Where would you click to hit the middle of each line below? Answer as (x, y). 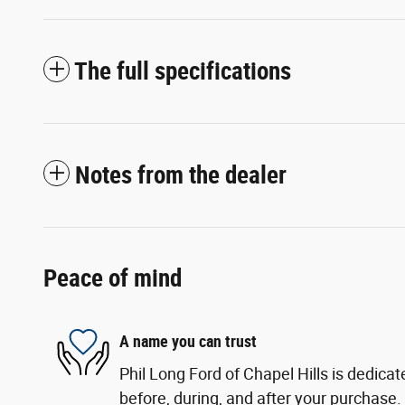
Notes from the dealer (181, 175)
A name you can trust (188, 341)
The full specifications (183, 71)
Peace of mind (113, 278)
